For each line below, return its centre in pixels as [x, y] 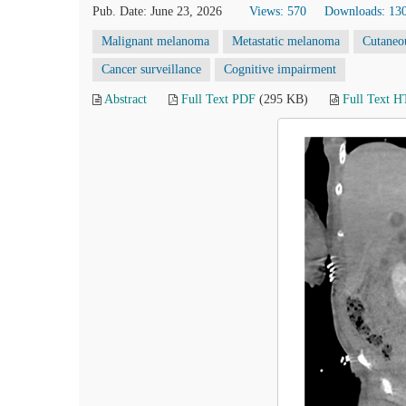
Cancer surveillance [151, 69]
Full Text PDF [218, 99]
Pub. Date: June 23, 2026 [157, 11]
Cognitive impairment [280, 69]
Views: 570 [278, 11]
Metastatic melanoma [286, 41]
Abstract [126, 99]
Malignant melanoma [155, 41]
